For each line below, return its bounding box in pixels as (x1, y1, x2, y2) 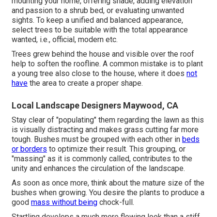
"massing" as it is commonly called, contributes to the (12, 154, 192, 163)
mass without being (31, 197, 97, 207)
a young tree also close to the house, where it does (12, 68, 186, 78)
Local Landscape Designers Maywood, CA (12, 100, 178, 110)
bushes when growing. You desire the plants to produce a (12, 187, 204, 197)
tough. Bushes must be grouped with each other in (12, 134, 182, 144)
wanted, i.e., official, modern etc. (12, 34, 118, 44)
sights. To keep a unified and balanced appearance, (12, 15, 183, 25)
